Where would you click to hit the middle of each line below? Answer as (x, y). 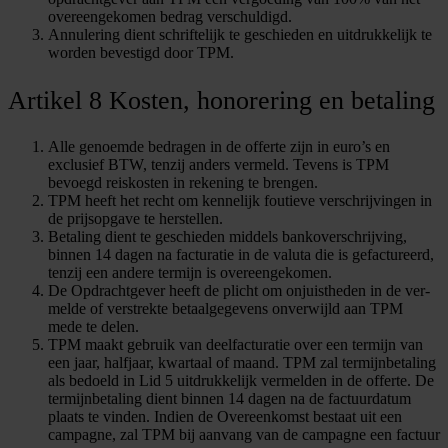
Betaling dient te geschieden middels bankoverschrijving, (227, 237)
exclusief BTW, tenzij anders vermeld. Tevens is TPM (218, 165)
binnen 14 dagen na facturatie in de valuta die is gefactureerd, (241, 255)
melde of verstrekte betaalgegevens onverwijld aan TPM (225, 309)
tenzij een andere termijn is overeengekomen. (190, 273)
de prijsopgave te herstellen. (135, 219)
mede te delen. (93, 327)
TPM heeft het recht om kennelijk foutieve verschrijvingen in (240, 201)
